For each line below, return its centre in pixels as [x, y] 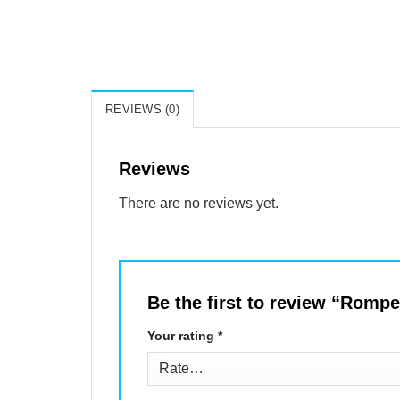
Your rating [183, 335]
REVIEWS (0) [142, 110]
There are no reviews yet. [199, 204]
